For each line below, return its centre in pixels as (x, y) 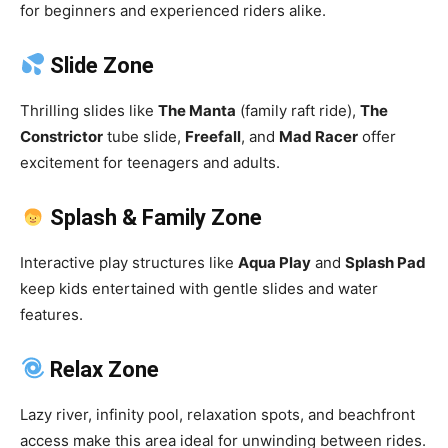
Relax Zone (105, 370)
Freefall (213, 137)
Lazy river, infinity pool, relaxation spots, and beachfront (217, 415)
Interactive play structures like (129, 263)
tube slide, (144, 137)
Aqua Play (274, 263)
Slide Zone (102, 66)
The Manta (197, 111)
